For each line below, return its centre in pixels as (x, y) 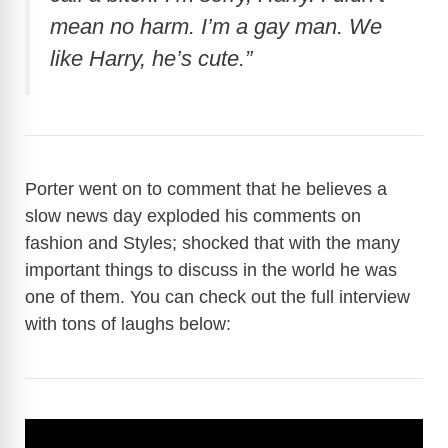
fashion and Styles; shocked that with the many (212, 242)
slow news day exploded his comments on (193, 215)
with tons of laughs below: (128, 323)
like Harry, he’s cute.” (151, 58)
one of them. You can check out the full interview (217, 296)
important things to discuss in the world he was (211, 269)
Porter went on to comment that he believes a (206, 188)
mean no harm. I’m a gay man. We (216, 26)
